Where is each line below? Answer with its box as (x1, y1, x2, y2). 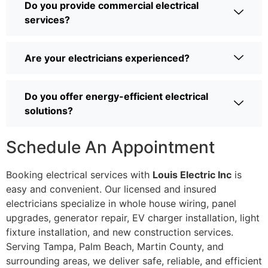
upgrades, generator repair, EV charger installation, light (6, 212, 260, 224)
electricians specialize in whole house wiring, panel (6, 197, 236, 210)
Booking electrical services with (6, 169, 153, 181)
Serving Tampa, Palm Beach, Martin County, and (6, 240, 224, 253)
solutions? (25, 105, 73, 117)
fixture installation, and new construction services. (6, 226, 233, 239)
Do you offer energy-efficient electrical (25, 90, 208, 103)
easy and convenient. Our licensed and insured (6, 183, 217, 196)
